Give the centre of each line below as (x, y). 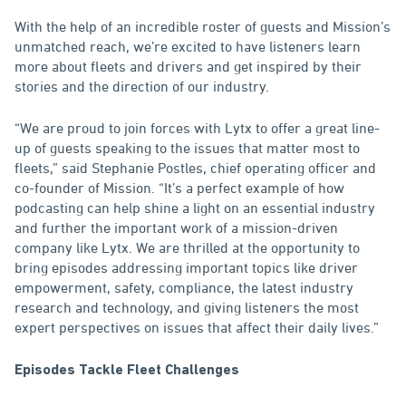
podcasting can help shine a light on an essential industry (195, 208)
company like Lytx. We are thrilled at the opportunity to (187, 248)
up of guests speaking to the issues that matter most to (187, 148)
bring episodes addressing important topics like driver (186, 268)
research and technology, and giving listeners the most (187, 308)
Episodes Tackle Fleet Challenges (127, 371)
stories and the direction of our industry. (142, 87)
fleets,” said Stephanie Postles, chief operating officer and (195, 168)
